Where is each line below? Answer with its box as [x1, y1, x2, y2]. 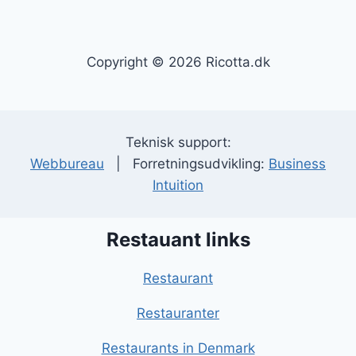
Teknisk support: [125, 134, 231, 151]
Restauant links [106, 228, 250, 252]
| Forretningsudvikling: [104, 156, 269, 172]
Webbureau [30, 156, 104, 172]
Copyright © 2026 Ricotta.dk [86, 54, 270, 71]
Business [269, 156, 326, 172]
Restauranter [137, 305, 219, 322]
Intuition [153, 177, 203, 194]
